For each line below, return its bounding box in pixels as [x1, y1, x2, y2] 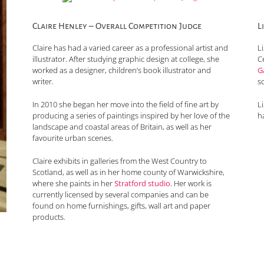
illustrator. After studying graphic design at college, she [32, 54, 220, 65]
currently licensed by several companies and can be [32, 189, 209, 200]
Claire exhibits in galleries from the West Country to [32, 156, 207, 167]
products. [32, 212, 66, 223]
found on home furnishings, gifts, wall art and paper [32, 200, 211, 212]
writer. [32, 76, 54, 87]
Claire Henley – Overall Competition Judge [32, 21, 202, 31]
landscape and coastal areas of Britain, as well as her [32, 121, 212, 133]
